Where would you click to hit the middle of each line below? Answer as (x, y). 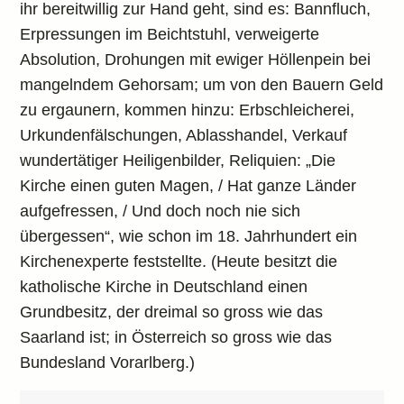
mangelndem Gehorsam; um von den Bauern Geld (202, 85)
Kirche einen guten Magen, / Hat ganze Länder (188, 186)
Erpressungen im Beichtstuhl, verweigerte (170, 34)
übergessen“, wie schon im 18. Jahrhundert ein (189, 236)
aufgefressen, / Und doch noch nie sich (161, 211)
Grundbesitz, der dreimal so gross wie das (172, 312)
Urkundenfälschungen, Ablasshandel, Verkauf (184, 135)
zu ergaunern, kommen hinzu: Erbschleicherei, (188, 110)
